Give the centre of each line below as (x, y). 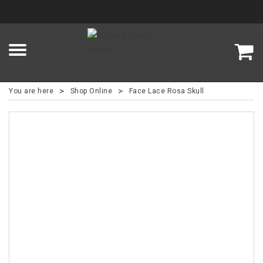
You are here (31, 91)
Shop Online (91, 91)
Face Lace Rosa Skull (166, 91)
